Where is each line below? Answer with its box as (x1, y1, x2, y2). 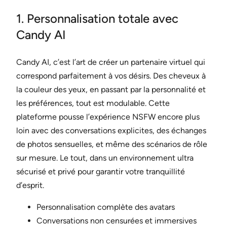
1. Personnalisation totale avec (16, 11, 178, 26)
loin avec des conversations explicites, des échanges (16, 126, 206, 136)
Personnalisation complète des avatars (36, 202, 175, 212)
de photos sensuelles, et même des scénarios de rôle (16, 139, 207, 149)
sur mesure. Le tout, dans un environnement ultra (16, 153, 194, 163)
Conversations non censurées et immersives (36, 216, 197, 226)
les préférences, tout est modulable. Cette (16, 98, 170, 108)
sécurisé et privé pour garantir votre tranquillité (16, 167, 185, 177)
